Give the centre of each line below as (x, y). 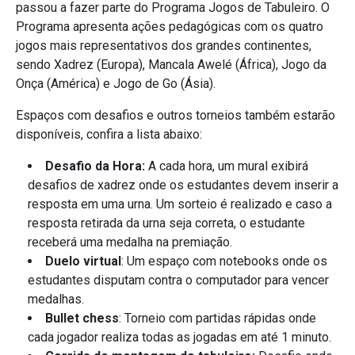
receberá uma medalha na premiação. (130, 242)
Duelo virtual (83, 261)
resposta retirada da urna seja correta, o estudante (166, 223)
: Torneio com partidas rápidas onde (218, 318)
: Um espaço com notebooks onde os (224, 261)
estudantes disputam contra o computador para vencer (178, 280)
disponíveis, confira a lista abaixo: (109, 134)
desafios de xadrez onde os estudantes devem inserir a (183, 185)
